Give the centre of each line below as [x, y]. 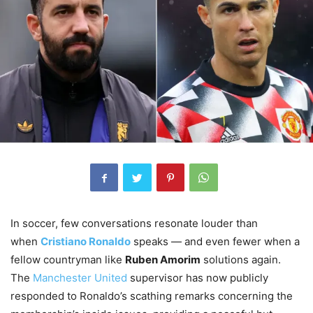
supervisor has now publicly [198, 278]
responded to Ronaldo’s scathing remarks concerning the [152, 296]
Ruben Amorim [163, 260]
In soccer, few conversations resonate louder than [134, 224]
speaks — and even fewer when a [215, 242]
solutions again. [241, 260]
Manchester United [80, 278]
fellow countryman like [68, 260]
